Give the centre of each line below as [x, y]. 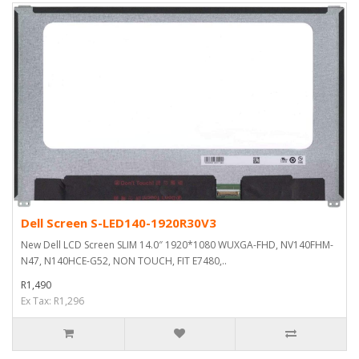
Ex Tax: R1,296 [52, 301]
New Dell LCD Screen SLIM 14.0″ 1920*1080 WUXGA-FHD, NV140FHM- [177, 244]
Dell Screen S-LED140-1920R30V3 [119, 222]
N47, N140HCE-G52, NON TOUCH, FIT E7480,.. [124, 260]
